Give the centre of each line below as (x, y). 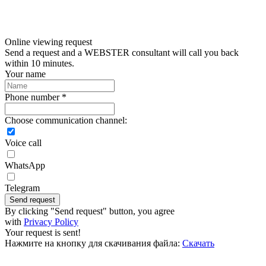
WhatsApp (25, 165)
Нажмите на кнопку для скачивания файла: (92, 243)
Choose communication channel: (66, 120)
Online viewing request (48, 42)
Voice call (23, 142)
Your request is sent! (43, 232)
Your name (25, 74)
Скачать (198, 243)
